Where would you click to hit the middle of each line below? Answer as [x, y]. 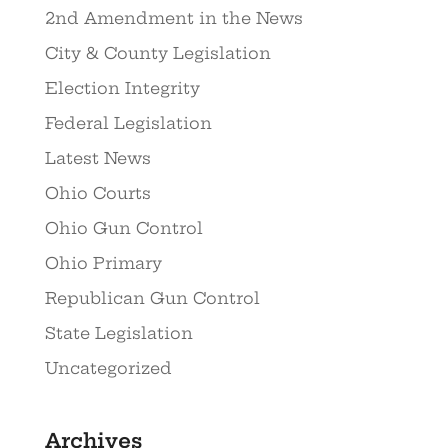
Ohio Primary [103, 263]
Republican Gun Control [152, 298]
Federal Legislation [128, 123]
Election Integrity [122, 88]
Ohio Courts [97, 193]
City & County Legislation [157, 53]
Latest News [97, 158]
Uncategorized [108, 368]
